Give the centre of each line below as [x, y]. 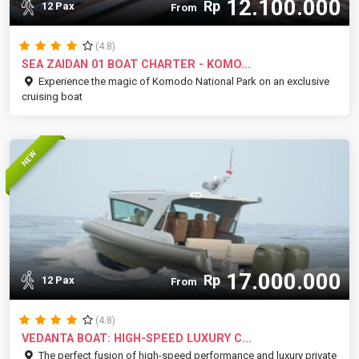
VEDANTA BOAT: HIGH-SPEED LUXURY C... [137, 339]
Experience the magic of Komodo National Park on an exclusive [183, 81]
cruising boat [52, 97]
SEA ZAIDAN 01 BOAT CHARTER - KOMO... [136, 65]
